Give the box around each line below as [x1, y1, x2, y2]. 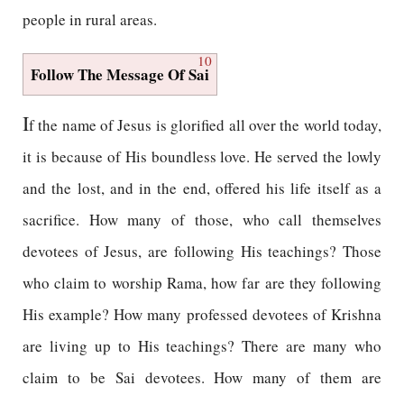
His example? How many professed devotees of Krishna [23, 304, 381, 325]
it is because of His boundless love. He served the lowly [23, 146, 381, 167]
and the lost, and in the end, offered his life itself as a [23, 178, 381, 198]
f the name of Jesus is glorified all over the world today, [29, 115, 381, 135]
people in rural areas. [23, 9, 157, 30]
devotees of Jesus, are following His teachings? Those [23, 241, 381, 262]
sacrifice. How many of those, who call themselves [23, 209, 381, 230]
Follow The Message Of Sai [31, 63, 209, 86]
